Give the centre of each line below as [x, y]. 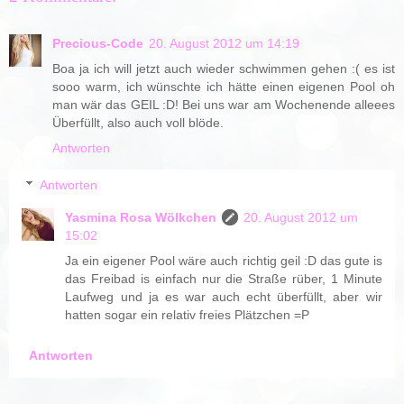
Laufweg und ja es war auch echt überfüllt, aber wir [224, 297]
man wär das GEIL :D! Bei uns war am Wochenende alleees [224, 104]
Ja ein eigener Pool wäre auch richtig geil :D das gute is [224, 261]
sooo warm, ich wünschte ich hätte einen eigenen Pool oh [224, 86]
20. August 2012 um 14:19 [224, 43]
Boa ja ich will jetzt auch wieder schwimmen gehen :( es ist [224, 68]
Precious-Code [98, 43]
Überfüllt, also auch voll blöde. [138, 122]
